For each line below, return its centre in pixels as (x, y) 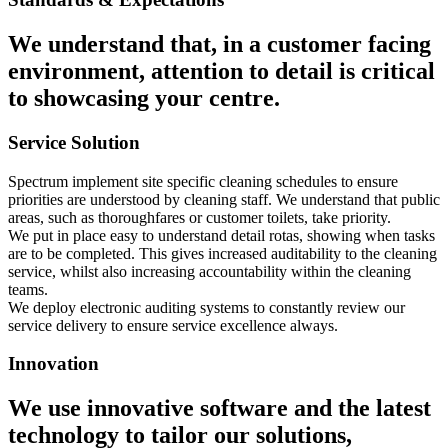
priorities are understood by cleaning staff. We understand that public (224, 199)
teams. (28, 289)
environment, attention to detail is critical (221, 71)
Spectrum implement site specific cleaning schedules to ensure (203, 181)
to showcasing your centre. (144, 98)
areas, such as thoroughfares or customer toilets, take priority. (199, 217)
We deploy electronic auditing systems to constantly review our (206, 307)
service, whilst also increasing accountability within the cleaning (209, 271)
